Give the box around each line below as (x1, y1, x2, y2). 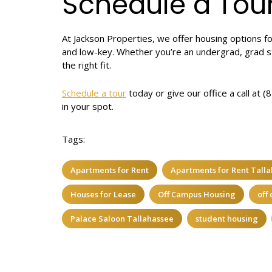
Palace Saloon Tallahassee (70, 213, 174, 225)
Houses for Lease (70, 189, 136, 200)
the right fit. (62, 59, 111, 72)
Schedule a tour (62, 87, 126, 100)
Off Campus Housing (158, 189, 236, 200)
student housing (195, 213, 258, 225)
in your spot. (62, 100, 114, 113)
